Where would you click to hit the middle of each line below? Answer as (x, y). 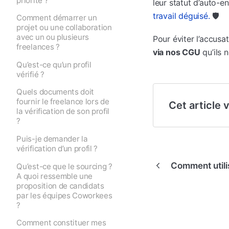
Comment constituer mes (61, 223)
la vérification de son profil (63, 111)
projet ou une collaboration (64, 28)
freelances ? (38, 47)
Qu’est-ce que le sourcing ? (64, 166)
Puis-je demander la (52, 139)
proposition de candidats (60, 186)
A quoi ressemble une (55, 176)
